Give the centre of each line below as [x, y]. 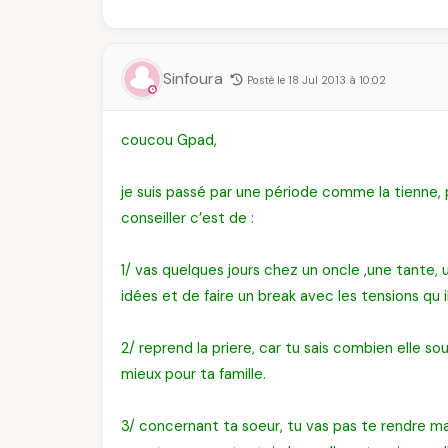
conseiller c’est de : [187, 218]
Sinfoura [195, 78]
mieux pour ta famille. [193, 374]
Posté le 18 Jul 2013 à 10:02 [316, 80]
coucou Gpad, [169, 140]
